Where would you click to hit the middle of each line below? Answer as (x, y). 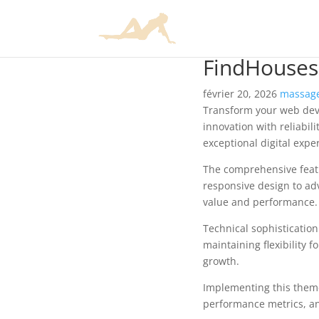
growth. (221, 261)
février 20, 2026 (241, 94)
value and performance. (260, 202)
